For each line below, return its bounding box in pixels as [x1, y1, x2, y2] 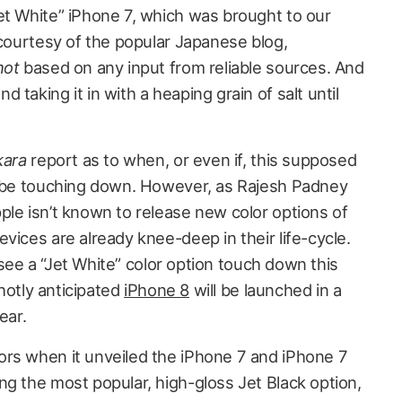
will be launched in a [189, 280, 342, 300]
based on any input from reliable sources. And [19, 57, 364, 77]
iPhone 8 [124, 280, 190, 300]
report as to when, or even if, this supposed [26, 150, 357, 170]
